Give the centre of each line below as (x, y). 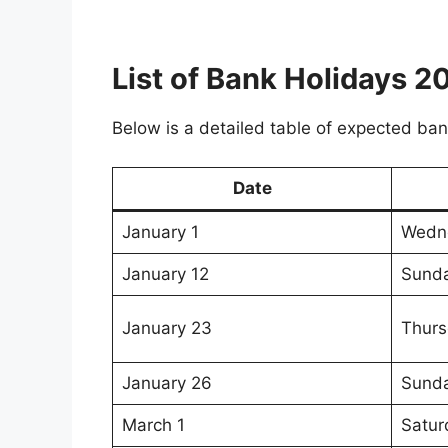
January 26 (166, 382)
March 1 (153, 424)
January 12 (165, 273)
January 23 (166, 327)
